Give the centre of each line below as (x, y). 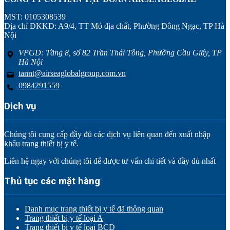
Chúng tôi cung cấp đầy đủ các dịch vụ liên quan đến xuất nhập (107, 134)
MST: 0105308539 (35, 16)
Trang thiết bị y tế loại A (64, 218)
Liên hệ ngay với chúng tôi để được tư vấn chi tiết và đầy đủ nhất (110, 161)
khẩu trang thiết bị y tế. (41, 143)
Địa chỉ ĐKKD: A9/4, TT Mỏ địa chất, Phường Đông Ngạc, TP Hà (114, 26)
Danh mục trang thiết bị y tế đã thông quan (94, 209)
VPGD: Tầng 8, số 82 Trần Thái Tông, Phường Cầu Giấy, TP (120, 52)
